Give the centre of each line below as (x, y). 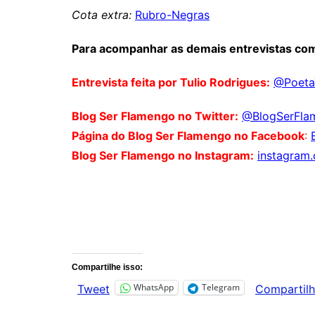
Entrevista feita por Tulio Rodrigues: (171, 82)
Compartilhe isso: (107, 267)
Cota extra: (102, 14)
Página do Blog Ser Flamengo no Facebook (188, 135)
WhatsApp (154, 288)
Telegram (221, 288)
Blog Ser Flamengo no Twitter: (155, 116)
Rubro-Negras (172, 14)
